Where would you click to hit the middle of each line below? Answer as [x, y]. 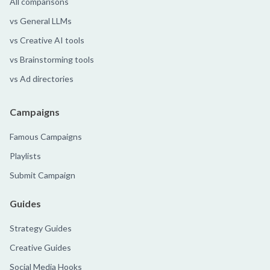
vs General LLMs [41, 21]
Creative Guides [40, 248]
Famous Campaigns [46, 137]
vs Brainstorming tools [52, 60]
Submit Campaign [42, 175]
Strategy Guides [41, 228]
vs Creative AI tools [47, 40]
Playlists [25, 156]
